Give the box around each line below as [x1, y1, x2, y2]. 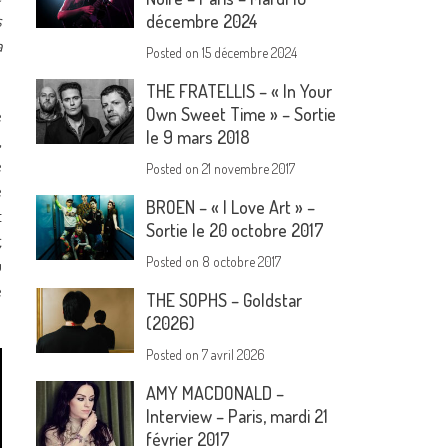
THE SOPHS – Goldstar [146, 289, 303, 312]
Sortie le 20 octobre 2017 [146, 219, 325, 242]
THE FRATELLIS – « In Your [146, 80, 333, 103]
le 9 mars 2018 [146, 126, 251, 149]
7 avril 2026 [202, 346, 266, 364]
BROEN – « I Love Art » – [146, 196, 316, 219]
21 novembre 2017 [202, 160, 296, 178]
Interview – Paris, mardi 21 [146, 405, 329, 428]
